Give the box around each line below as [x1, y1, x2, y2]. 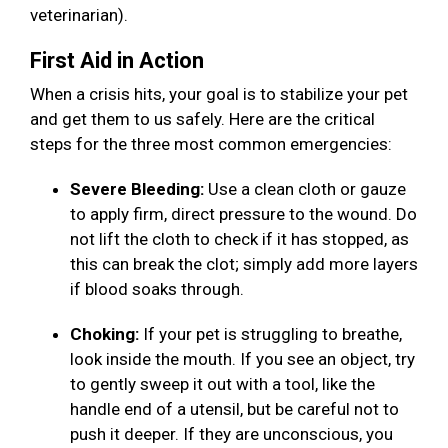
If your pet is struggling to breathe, [143, 324, 402, 345]
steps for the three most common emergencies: [30, 134, 396, 155]
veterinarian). [30, 5, 136, 26]
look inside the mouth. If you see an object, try [70, 349, 415, 370]
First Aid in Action [30, 48, 209, 74]
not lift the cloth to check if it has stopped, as [70, 229, 409, 250]
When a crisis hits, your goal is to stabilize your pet [30, 84, 408, 105]
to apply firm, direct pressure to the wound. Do [70, 204, 417, 225]
